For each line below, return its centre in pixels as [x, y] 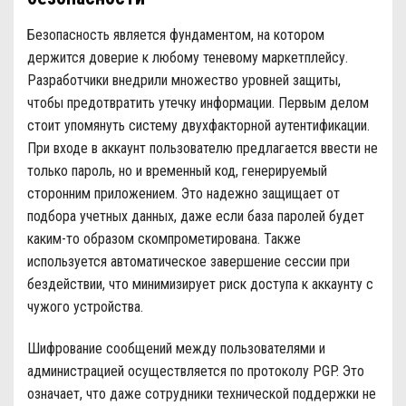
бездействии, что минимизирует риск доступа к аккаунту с [200, 284]
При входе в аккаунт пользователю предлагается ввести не [203, 148]
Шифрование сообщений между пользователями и [176, 348]
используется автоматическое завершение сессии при [188, 261]
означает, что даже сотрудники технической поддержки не [202, 393]
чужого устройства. [85, 306]
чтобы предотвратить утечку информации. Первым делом [198, 102]
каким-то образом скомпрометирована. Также [164, 238]
